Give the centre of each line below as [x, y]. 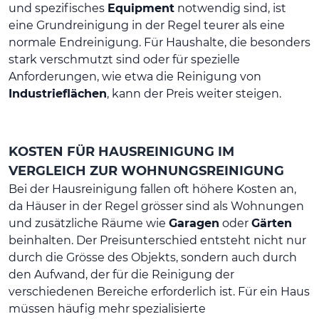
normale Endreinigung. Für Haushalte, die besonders [159, 42]
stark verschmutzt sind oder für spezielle [124, 59]
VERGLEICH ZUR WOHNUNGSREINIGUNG [146, 171]
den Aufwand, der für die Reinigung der [121, 274]
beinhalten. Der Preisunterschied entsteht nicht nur [157, 240]
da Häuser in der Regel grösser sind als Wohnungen [156, 206]
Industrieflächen [58, 93]
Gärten [272, 223]
